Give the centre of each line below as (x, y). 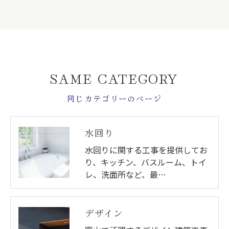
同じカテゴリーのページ (114, 98)
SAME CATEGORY (114, 78)
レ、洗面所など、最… (125, 174)
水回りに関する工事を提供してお (146, 150)
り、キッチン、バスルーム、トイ (146, 162)
